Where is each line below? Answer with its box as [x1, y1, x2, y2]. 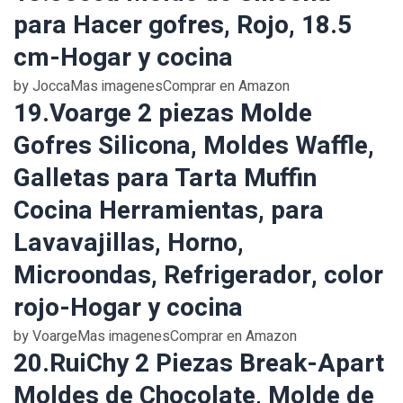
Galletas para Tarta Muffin [13, 160, 317, 197]
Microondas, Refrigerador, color [13, 257, 383, 294]
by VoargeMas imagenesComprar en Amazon [13, 326, 297, 347]
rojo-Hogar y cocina [13, 290, 243, 327]
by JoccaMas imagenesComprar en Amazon [13, 76, 290, 97]
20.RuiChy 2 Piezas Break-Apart [13, 345, 384, 382]
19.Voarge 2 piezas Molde [13, 95, 312, 132]
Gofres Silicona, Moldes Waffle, [13, 128, 374, 165]
